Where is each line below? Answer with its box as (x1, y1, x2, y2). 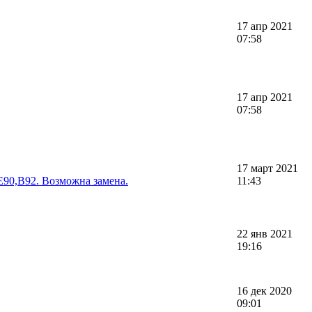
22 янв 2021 (237, 227, 292, 240)
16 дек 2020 (237, 284, 292, 297)
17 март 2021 (237, 162, 298, 174)
